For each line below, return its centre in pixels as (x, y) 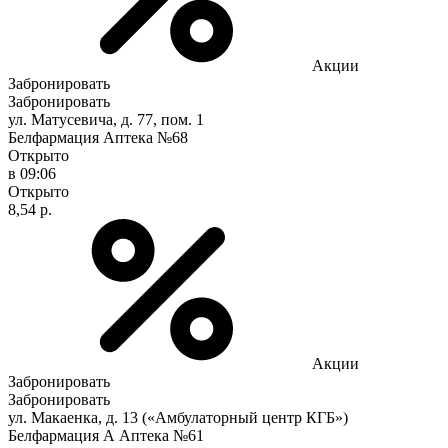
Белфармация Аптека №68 (98, 137)
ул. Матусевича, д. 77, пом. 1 (106, 119)
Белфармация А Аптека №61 (106, 435)
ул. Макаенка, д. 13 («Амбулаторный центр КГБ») (178, 417)
